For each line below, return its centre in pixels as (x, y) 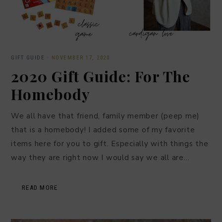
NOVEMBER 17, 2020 (80, 57)
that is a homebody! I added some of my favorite (103, 130)
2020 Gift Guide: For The (101, 76)
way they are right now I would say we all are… (100, 157)
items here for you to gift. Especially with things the (110, 143)
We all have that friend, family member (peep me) (105, 116)
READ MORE (40, 187)
